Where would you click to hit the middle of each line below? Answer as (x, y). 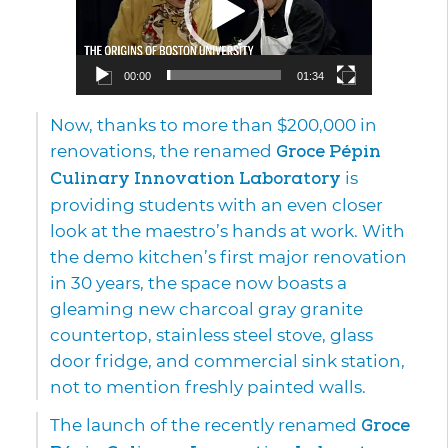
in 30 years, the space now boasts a (198, 283)
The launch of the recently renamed (205, 425)
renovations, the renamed (163, 151)
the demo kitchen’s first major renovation (228, 257)
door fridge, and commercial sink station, (227, 361)
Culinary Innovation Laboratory (195, 179)
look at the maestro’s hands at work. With (227, 231)
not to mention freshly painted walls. (208, 387)
